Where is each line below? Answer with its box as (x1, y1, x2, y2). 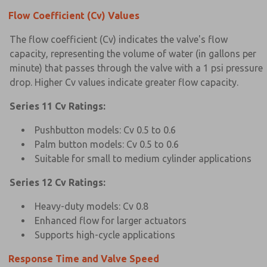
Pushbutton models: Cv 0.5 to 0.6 (35, 124, 176, 135)
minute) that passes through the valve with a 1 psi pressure (10, 62, 263, 73)
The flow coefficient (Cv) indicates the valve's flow (10, 33, 228, 45)
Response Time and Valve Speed (8, 253, 159, 264)
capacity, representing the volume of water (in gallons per (10, 48, 256, 59)
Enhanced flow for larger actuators (35, 215, 187, 226)
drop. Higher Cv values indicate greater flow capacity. (10, 76, 238, 88)
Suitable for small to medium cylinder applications (35, 153, 252, 164)
